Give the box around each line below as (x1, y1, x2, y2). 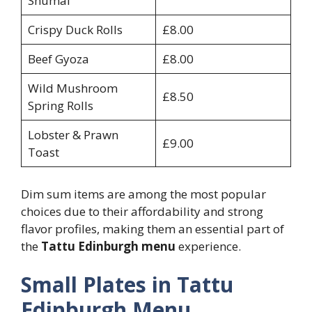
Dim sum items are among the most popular (21, 185, 266, 202)
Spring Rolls (27, 97, 93, 114)
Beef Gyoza (27, 51, 89, 68)
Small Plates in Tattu (21, 270, 233, 299)
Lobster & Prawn (27, 127, 118, 143)
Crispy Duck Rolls (27, 22, 123, 38)
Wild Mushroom (27, 80, 118, 97)
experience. (175, 237, 241, 254)
